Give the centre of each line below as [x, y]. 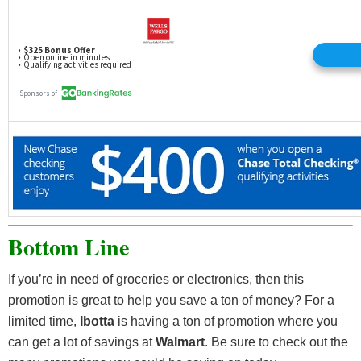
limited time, [44, 322]
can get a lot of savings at [82, 342]
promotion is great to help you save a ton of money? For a [171, 301]
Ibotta [97, 322]
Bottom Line [68, 247]
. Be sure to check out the [276, 342]
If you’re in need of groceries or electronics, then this [156, 280]
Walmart [180, 342]
